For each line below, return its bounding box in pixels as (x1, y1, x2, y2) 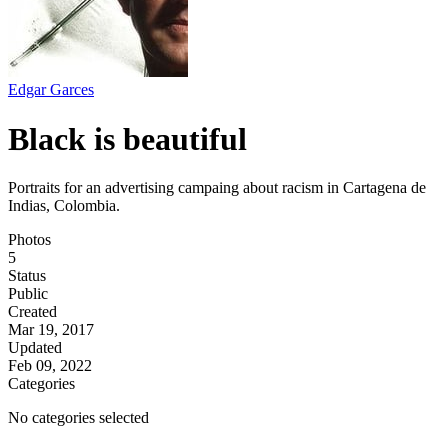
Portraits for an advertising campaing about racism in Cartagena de (8, 179, 426, 197)
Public (8, 285, 48, 303)
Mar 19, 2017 (8, 321, 94, 339)
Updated (8, 339, 62, 357)
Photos (8, 231, 51, 249)
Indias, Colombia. (8, 197, 120, 215)
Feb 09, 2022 (8, 357, 92, 375)
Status (8, 267, 46, 285)
